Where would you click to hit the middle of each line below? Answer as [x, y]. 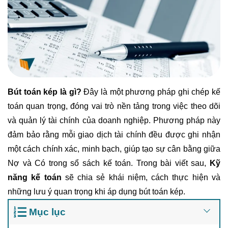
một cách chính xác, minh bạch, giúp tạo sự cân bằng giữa [114, 149]
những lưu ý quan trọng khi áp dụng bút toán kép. [96, 191]
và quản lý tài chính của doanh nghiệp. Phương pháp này [114, 120]
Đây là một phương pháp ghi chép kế [151, 92]
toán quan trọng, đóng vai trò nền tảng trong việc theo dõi [114, 106]
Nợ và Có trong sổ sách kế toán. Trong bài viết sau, [109, 163]
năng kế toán [35, 177]
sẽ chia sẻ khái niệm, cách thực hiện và [143, 177]
